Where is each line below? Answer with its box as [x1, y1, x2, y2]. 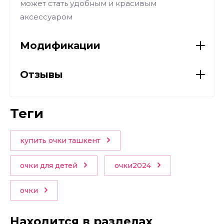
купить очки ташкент [20, 136, 100, 145]
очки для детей [20, 161, 77, 170]
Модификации [20, 39, 100, 51]
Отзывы [20, 68, 63, 80]
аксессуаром [20, 12, 72, 21]
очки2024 [114, 161, 151, 170]
